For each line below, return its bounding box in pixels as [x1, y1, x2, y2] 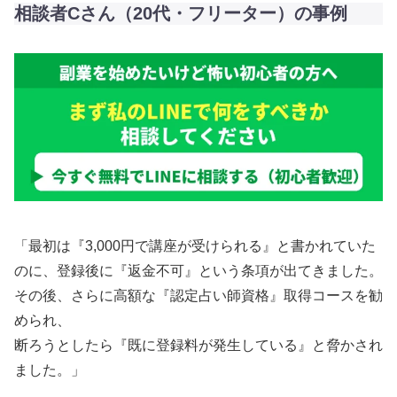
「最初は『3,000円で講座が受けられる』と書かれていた [14, 238, 376, 254]
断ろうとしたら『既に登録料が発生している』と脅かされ [14, 338, 383, 354]
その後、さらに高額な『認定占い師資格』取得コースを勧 [14, 288, 383, 304]
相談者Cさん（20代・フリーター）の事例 [14, 3, 347, 23]
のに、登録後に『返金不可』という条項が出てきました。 [14, 263, 383, 279]
